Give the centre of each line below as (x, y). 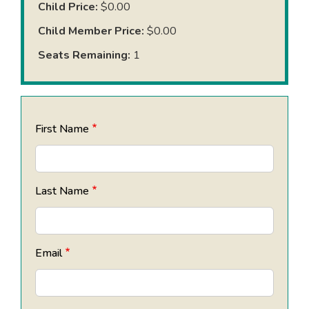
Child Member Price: (91, 31)
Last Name (62, 191)
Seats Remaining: (84, 56)
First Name (62, 129)
